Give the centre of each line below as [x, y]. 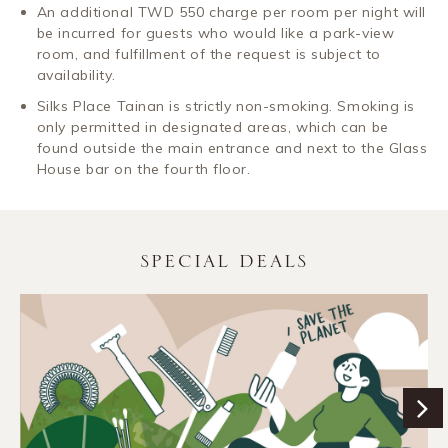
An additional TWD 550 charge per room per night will [231, 11]
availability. [76, 74]
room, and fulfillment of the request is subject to [208, 53]
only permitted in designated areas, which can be [212, 126]
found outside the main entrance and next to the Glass [232, 147]
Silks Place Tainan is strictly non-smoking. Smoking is [226, 105]
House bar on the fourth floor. [143, 168]
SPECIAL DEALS [224, 261]
